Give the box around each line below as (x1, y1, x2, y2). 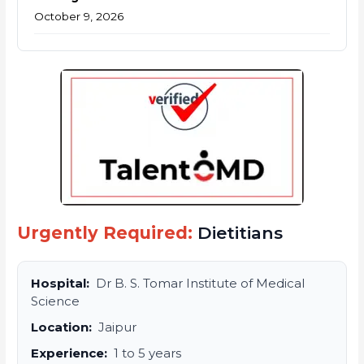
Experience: (31, 344, 108, 361)
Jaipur (95, 318, 137, 335)
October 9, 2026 (34, 9, 124, 23)
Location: (31, 318, 93, 335)
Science (31, 292, 80, 309)
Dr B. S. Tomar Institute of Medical (93, 275, 305, 291)
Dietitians (193, 222, 284, 243)
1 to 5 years (110, 344, 182, 361)
